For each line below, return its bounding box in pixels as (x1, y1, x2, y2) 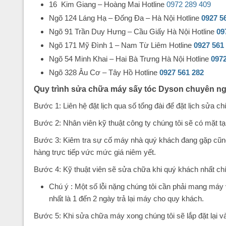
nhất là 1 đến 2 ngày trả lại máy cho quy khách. (49, 194, 204, 203)
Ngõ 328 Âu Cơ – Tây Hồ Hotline (49, 68, 159, 77)
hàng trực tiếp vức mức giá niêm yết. (34, 148, 156, 157)
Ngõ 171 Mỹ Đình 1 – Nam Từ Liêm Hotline (49, 41, 194, 50)
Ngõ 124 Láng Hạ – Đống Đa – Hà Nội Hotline (49, 14, 201, 23)
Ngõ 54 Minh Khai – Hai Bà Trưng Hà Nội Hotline (49, 54, 211, 64)
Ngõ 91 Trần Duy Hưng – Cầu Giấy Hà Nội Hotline (49, 27, 216, 36)
